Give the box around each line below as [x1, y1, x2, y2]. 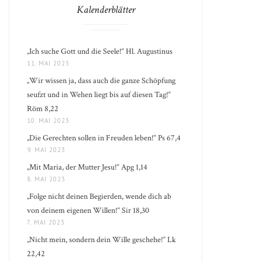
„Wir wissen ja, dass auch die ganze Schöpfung [27, 75, 176, 86]
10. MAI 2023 [27, 116, 70, 125]
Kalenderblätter [76, 3, 135, 16]
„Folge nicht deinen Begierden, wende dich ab [27, 191, 172, 202]
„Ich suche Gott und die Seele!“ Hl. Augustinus [27, 46, 173, 57]
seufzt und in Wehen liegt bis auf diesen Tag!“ [27, 89, 171, 100]
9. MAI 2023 [27, 146, 66, 154]
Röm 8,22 [27, 104, 59, 114]
